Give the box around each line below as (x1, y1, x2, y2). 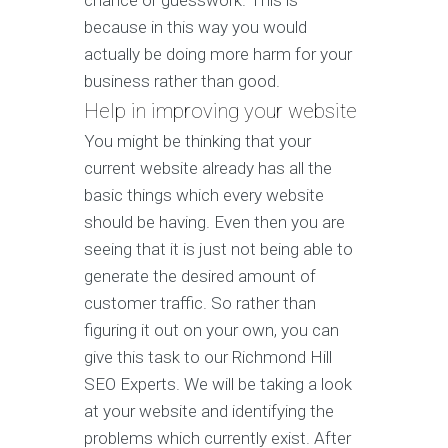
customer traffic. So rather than (84, 293, 316, 314)
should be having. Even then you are (84, 212, 345, 233)
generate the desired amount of (84, 266, 316, 287)
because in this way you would (84, 17, 307, 38)
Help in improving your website (84, 99, 357, 124)
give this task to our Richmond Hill (84, 347, 332, 368)
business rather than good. (84, 71, 280, 92)
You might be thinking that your (84, 131, 311, 152)
